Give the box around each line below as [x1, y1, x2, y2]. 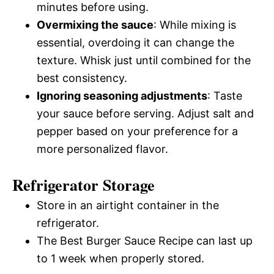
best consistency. [37, 72, 127, 85]
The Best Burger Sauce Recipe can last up [37, 234, 253, 248]
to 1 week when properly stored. [37, 252, 204, 265]
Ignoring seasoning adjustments [37, 89, 207, 103]
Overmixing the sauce [37, 18, 154, 32]
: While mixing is [154, 18, 236, 32]
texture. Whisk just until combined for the [37, 54, 251, 67]
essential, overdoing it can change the [37, 36, 234, 50]
